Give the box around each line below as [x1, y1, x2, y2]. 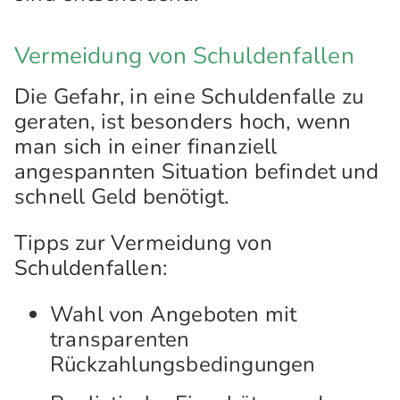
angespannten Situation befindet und [14, 157, 379, 186]
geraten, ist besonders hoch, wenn [14, 107, 352, 136]
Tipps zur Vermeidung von [14, 229, 272, 257]
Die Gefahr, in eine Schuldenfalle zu [14, 82, 364, 111]
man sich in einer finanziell [14, 132, 278, 161]
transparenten [50, 325, 190, 354]
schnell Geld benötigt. [14, 182, 229, 211]
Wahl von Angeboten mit [50, 300, 297, 329]
